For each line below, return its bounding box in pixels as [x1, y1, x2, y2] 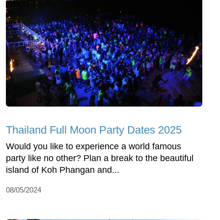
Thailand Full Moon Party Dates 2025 [6, 124, 182, 137]
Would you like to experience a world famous [6, 141, 181, 152]
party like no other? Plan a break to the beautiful [6, 153, 193, 164]
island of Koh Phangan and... [6, 165, 119, 175]
